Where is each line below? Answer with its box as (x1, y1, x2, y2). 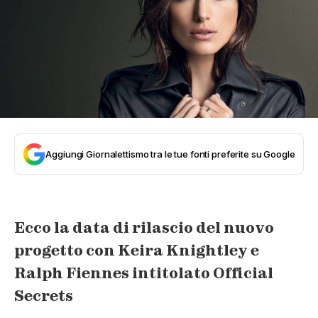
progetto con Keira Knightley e (14, 241, 259, 260)
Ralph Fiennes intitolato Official (14, 263, 273, 283)
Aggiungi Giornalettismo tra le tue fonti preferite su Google (45, 148, 295, 160)
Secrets (14, 286, 73, 305)
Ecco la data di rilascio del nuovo (14, 218, 274, 237)
